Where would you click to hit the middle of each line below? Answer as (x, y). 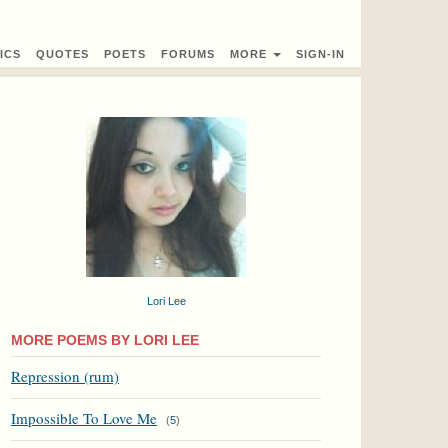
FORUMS (188, 54)
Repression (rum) (65, 376)
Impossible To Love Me (84, 418)
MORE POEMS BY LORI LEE (105, 340)
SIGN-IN (320, 54)
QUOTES (62, 54)
